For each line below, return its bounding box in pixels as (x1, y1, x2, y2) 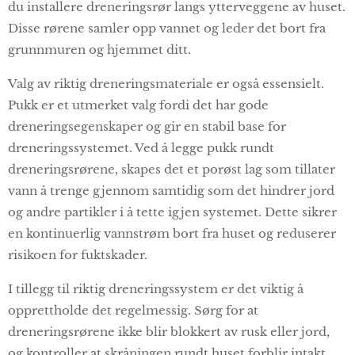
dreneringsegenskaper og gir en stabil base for (8, 118, 286, 134)
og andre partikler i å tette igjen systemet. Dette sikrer (8, 204, 337, 219)
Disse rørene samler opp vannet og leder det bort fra (8, 20, 326, 36)
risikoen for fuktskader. (8, 246, 147, 262)
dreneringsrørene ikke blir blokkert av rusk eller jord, (8, 323, 330, 339)
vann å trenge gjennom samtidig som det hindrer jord (8, 182, 334, 198)
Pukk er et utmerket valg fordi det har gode (8, 97, 269, 113)
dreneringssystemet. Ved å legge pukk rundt (8, 139, 274, 155)
